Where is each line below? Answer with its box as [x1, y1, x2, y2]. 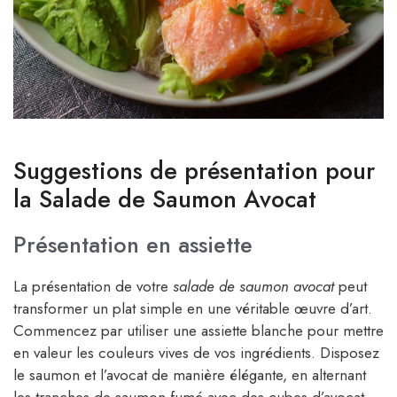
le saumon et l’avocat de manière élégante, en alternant [13, 364, 366, 386]
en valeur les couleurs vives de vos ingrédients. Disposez [13, 342, 379, 364]
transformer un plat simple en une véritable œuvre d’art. [13, 298, 372, 320]
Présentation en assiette [13, 229, 253, 261]
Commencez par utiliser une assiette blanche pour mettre [13, 320, 384, 342]
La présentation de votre [13, 276, 173, 298]
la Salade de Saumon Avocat [13, 182, 316, 217]
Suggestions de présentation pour [13, 153, 375, 189]
